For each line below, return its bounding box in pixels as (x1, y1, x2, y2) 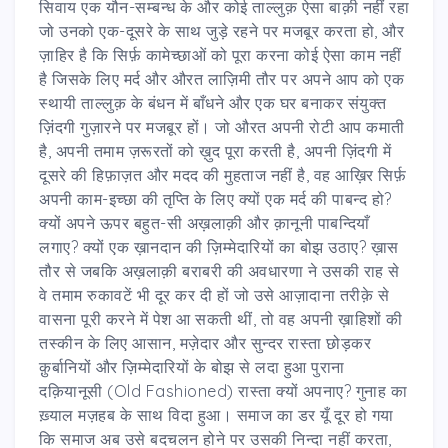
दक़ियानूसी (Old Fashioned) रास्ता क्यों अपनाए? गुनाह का (39, 380, 407, 401)
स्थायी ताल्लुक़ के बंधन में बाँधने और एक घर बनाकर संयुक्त (39, 92, 387, 113)
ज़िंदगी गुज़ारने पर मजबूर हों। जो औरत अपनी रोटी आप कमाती (39, 116, 405, 137)
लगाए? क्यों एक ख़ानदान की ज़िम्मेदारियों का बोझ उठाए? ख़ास (39, 236, 399, 257)
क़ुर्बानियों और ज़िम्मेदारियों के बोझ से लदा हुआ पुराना (39, 356, 345, 377)
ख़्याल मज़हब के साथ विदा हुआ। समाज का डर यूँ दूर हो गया (39, 404, 394, 425)
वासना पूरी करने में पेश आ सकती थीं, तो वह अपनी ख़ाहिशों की (39, 308, 403, 329)
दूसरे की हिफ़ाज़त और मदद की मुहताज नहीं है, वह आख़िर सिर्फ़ (39, 164, 406, 185)
